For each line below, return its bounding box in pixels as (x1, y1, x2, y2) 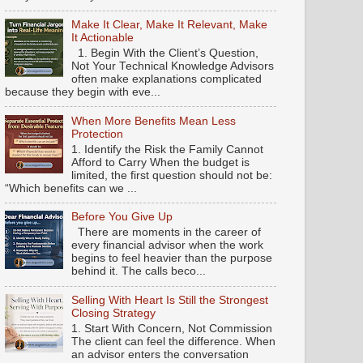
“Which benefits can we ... (5, 181, 137, 194)
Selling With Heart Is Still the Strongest (71, 294, 269, 306)
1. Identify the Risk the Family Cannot (71, 143, 264, 156)
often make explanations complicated (71, 73, 263, 85)
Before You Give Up (71, 211, 173, 224)
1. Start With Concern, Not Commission (71, 322, 273, 335)
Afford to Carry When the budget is (71, 156, 250, 169)
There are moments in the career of (71, 226, 262, 239)
